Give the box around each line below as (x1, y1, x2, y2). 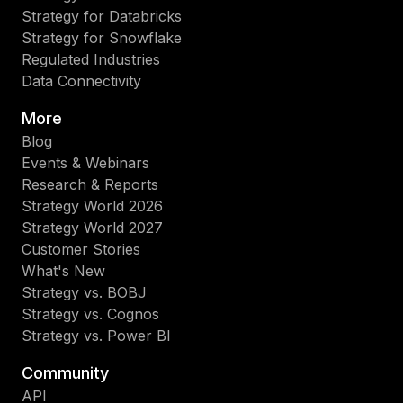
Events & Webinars (22, 154, 149, 173)
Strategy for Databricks (22, 7, 182, 26)
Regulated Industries (22, 50, 160, 69)
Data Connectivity (22, 72, 141, 91)
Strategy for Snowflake (22, 29, 182, 48)
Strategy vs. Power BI (22, 327, 171, 345)
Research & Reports (22, 175, 158, 194)
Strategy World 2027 (22, 219, 163, 237)
